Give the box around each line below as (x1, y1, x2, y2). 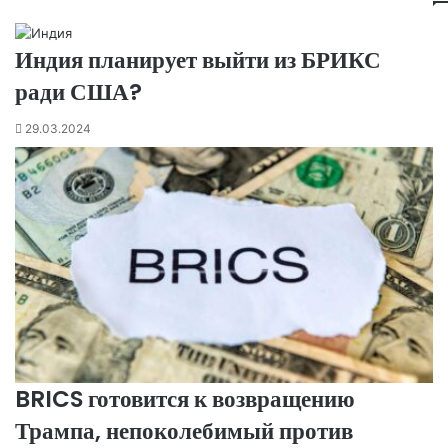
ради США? (15, 76, 142, 108)
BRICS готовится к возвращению (15, 382, 355, 415)
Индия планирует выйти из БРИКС (15, 44, 381, 76)
